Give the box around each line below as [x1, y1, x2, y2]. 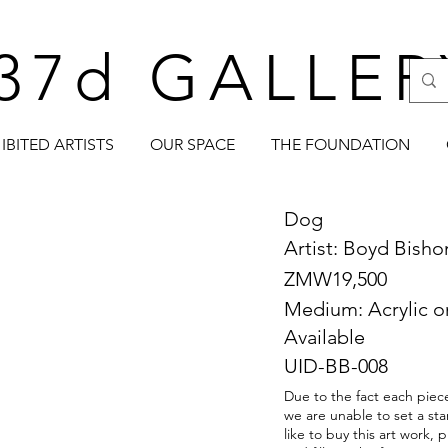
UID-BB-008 [284, 354, 388, 378]
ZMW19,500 [284, 267, 387, 291]
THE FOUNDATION [271, 135, 410, 154]
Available [284, 325, 365, 349]
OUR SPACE [150, 135, 235, 154]
